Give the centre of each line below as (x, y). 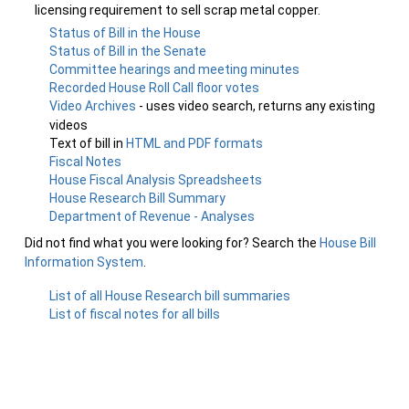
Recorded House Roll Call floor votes (155, 88)
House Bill (348, 243)
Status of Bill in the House (126, 33)
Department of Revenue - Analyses (152, 216)
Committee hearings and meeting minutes (175, 69)
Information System (84, 262)
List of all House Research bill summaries (170, 296)
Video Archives (94, 106)
